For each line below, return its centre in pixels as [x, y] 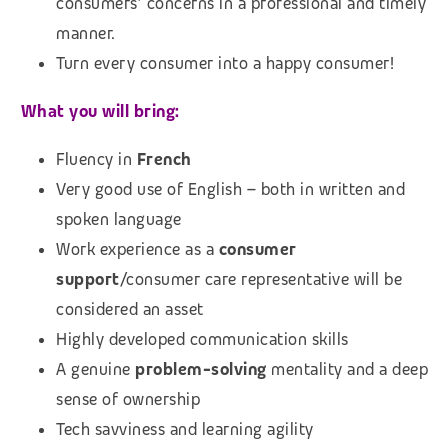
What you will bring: [100, 111]
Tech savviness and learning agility [185, 429]
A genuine [95, 369]
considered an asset [130, 309]
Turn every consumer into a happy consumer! [225, 63]
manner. [86, 33]
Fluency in [96, 159]
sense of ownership [128, 399]
